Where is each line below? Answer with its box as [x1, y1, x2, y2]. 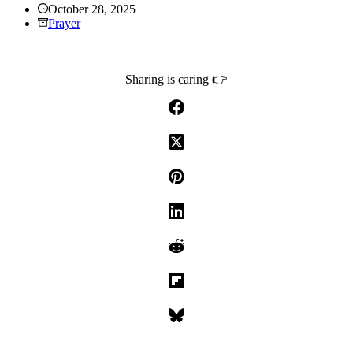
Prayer [48, 16, 80, 30]
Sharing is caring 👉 [125, 72, 228, 86]
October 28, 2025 [48, 2, 136, 16]
